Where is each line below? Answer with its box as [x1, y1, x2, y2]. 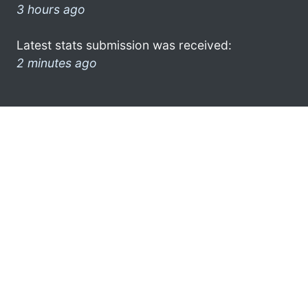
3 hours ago [16, 1, 85, 16]
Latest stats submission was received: [16, 37, 232, 52]
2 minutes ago [16, 55, 97, 70]
